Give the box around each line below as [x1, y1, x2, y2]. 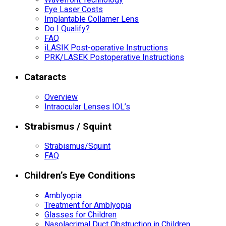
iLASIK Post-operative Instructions [44, 43, 168, 53]
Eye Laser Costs [44, 5, 103, 15]
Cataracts [24, 72, 66, 83]
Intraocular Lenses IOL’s [44, 101, 130, 111]
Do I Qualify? [44, 24, 90, 34]
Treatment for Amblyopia [44, 200, 131, 210]
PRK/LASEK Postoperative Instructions [44, 52, 184, 63]
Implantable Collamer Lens [44, 14, 139, 24]
